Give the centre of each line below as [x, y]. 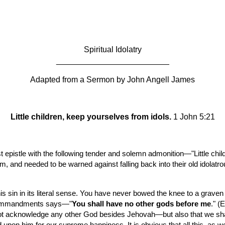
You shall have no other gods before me [141, 204]
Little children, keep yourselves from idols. [91, 117]
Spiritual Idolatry [113, 49]
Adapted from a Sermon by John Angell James [113, 80]
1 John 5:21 [193, 117]
